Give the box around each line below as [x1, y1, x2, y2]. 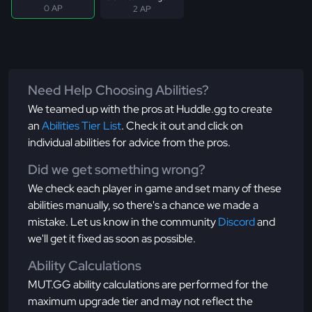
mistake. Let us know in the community [28, 214, 218, 230]
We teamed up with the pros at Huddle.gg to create [28, 102, 272, 117]
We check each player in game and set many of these [28, 181, 281, 196]
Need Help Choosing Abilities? [28, 81, 209, 100]
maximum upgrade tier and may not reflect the [28, 294, 253, 309]
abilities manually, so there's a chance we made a [28, 198, 258, 213]
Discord [218, 214, 255, 230]
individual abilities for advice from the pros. [28, 135, 231, 150]
